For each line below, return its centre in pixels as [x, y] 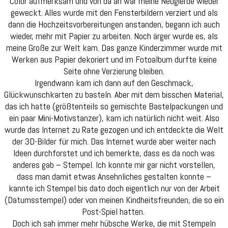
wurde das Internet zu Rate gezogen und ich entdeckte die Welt [114, 130]
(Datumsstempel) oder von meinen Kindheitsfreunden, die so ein [114, 200]
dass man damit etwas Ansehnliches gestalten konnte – [114, 177]
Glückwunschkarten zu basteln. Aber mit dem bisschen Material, [114, 95]
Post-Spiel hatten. [114, 212]
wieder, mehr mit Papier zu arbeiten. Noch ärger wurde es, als [114, 36]
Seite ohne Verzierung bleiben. [114, 71]
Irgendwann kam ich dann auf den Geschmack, [114, 83]
